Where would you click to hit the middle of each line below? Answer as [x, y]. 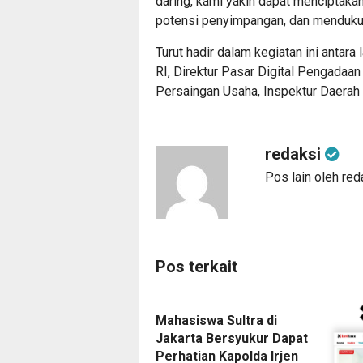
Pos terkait [196, 267]
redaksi [295, 154]
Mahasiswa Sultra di [216, 320]
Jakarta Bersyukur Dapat [232, 338]
